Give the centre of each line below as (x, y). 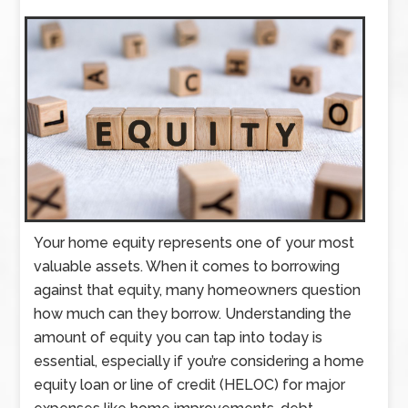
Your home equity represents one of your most (194, 243)
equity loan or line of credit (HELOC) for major (190, 385)
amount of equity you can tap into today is (178, 338)
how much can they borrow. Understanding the (193, 314)
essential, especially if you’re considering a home (199, 362)
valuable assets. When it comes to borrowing (187, 267)
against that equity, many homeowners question (198, 291)
